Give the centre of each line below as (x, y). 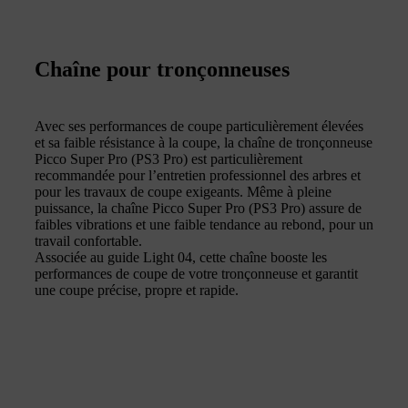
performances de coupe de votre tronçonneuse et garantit (196, 273)
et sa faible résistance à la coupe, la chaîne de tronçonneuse (204, 142)
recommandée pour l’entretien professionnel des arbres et (198, 175)
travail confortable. (88, 240)
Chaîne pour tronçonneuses (162, 69)
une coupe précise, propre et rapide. (137, 290)
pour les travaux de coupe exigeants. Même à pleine (183, 191)
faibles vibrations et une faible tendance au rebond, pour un (204, 224)
